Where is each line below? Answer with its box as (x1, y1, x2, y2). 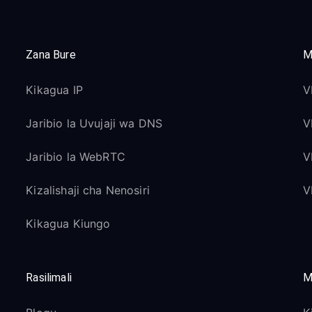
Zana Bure (26, 48, 76, 61)
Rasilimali (26, 271, 72, 284)
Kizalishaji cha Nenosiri (26, 183, 150, 197)
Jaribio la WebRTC (26, 150, 125, 164)
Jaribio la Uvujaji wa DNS (26, 116, 163, 130)
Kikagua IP (26, 83, 83, 97)
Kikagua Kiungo (26, 217, 111, 231)
